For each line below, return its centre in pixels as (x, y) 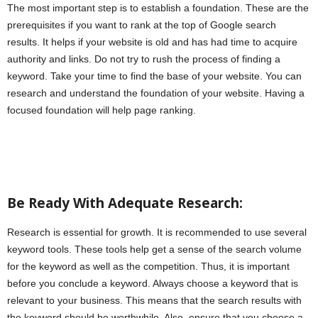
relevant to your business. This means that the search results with (154, 301)
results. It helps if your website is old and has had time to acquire (152, 42)
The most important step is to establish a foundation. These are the (158, 8)
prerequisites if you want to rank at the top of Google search (142, 25)
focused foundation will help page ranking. (102, 110)
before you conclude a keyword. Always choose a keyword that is (153, 284)
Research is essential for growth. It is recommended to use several (157, 232)
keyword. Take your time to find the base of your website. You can (154, 76)
